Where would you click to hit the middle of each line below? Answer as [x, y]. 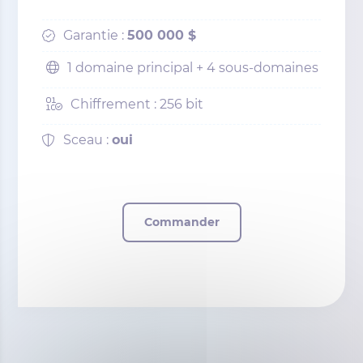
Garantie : [96, 36]
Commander [181, 222]
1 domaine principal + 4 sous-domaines [193, 68]
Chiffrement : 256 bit [137, 105]
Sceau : [88, 140]
